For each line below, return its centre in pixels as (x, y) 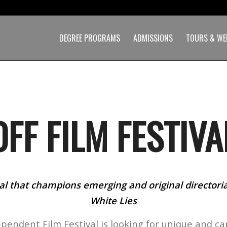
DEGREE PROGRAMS (90, 38)
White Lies (113, 200)
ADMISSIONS (153, 38)
